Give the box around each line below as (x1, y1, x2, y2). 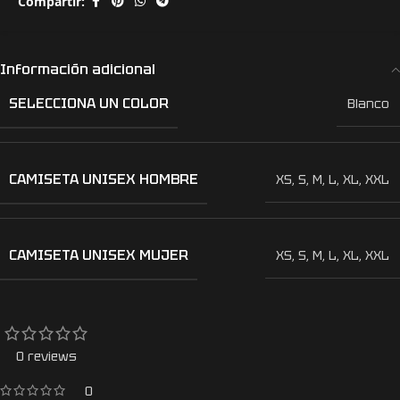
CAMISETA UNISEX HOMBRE (9, 170, 198, 189)
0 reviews (16, 348, 77, 365)
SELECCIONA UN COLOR (9, 94, 169, 113)
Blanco (347, 96, 389, 112)
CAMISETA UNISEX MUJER (9, 246, 188, 265)
